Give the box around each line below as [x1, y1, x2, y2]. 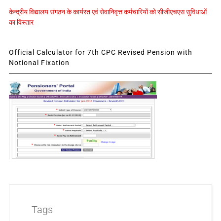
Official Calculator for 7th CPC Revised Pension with [8, 48, 192, 56]
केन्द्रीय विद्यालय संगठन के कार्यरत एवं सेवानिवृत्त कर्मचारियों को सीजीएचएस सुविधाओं [8, 7, 207, 16]
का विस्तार [8, 18, 34, 26]
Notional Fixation [8, 58, 70, 67]
